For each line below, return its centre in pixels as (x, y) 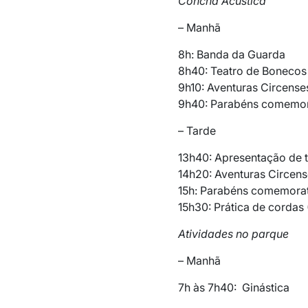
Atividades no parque (233, 233)
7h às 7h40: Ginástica (233, 287)
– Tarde (197, 130)
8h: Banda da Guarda (231, 54)
